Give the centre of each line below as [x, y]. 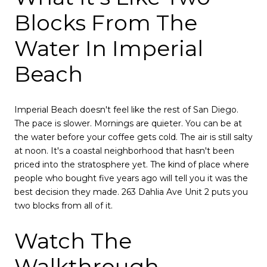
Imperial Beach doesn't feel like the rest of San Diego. [126, 109]
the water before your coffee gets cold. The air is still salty [133, 137]
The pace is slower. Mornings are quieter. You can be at [128, 123]
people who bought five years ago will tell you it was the [131, 178]
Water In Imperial [109, 49]
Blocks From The [106, 23]
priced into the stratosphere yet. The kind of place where [132, 164]
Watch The [73, 241]
